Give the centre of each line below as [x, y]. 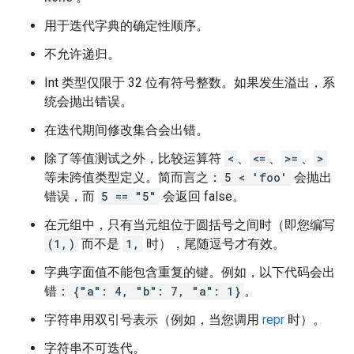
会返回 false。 [202, 196]
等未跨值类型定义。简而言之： [133, 177]
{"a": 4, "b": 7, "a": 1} [157, 291]
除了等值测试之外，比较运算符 [134, 158]
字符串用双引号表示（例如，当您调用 [153, 320]
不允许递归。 [82, 54]
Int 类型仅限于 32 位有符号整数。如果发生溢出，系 [190, 83]
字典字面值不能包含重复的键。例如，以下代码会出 [190, 272]
